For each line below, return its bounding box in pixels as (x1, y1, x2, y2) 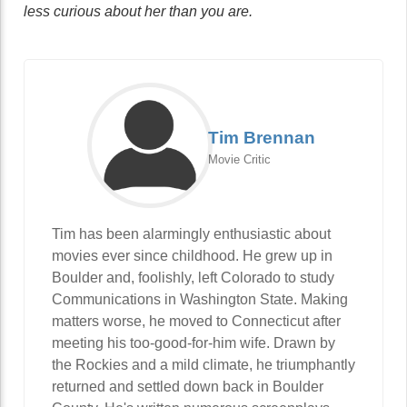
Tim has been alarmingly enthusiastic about (52, 226, 331, 242)
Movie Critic (208, 153, 271, 166)
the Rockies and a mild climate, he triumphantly (52, 357, 355, 372)
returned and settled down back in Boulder (52, 379, 323, 394)
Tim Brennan (208, 128, 315, 147)
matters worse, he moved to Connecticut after (52, 313, 341, 329)
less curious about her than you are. (24, 4, 253, 19)
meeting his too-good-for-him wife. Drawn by (52, 335, 335, 351)
